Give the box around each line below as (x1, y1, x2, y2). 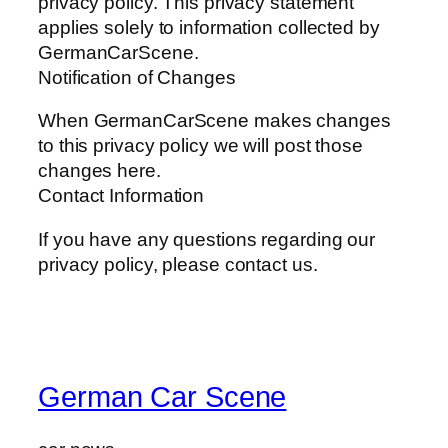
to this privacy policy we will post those (38, 135, 363, 157)
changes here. (38, 160, 161, 182)
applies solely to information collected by (38, 16, 380, 38)
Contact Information (38, 185, 205, 207)
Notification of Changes (38, 66, 236, 88)
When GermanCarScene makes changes (38, 110, 391, 132)
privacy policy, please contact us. (38, 253, 318, 275)
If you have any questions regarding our (38, 228, 376, 250)
